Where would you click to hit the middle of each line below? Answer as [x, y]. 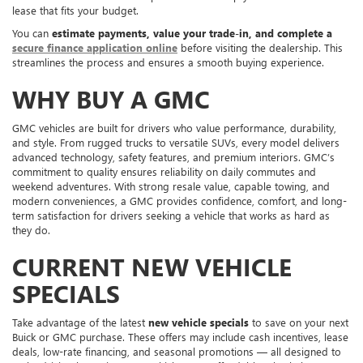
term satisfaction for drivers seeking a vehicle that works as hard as [171, 215]
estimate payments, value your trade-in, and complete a [192, 32]
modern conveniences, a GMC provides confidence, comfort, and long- [179, 200]
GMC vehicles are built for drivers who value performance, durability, [174, 127]
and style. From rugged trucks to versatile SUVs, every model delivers [176, 142]
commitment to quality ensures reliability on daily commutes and [164, 171]
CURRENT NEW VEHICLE [152, 266]
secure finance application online [95, 47]
